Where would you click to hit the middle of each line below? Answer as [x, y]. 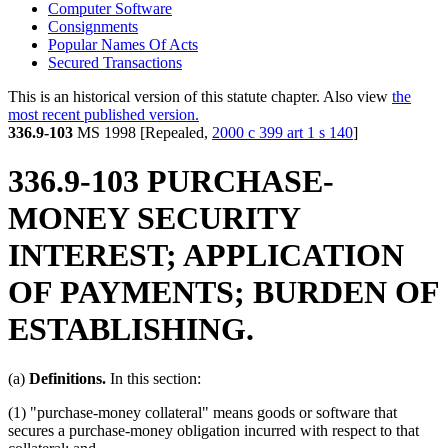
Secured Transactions [115, 62]
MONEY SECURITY [154, 218]
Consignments [93, 26]
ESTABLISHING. [131, 329]
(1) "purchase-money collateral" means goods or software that [202, 412]
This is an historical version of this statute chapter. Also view [200, 96]
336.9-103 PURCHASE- [171, 181]
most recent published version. [103, 114]
